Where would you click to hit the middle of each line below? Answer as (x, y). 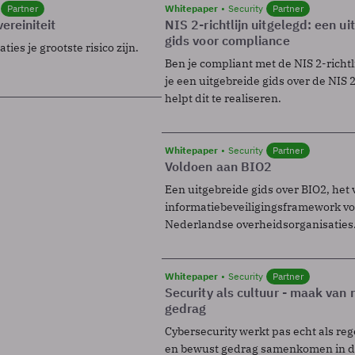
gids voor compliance (227, 40)
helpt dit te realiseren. (223, 98)
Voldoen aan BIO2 (219, 166)
